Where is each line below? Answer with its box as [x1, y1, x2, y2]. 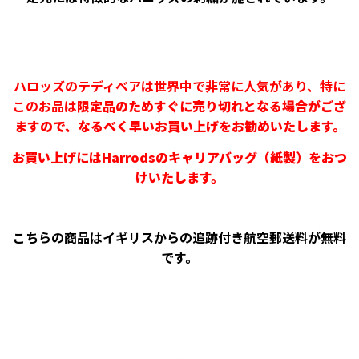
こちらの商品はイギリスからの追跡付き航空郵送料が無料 [13, 228, 346, 248]
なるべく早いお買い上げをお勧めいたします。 [77, 116, 345, 136]
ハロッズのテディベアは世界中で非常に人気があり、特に [14, 76, 345, 96]
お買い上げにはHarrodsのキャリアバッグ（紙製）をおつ [12, 147, 347, 167]
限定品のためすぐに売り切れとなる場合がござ [77, 96, 346, 116]
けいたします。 [135, 167, 224, 188]
